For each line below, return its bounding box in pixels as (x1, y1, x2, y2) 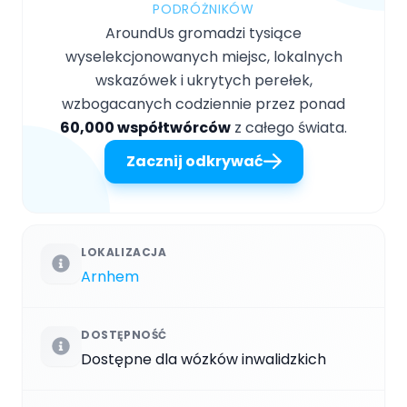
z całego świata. (231, 116, 347, 138)
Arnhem (81, 265, 139, 287)
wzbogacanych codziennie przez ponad (62, 93, 345, 114)
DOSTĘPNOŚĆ (81, 326, 167, 342)
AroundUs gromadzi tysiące (105, 22, 302, 44)
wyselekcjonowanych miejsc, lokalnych (65, 45, 342, 67)
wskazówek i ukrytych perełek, (94, 69, 313, 91)
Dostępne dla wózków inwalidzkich (81, 348, 326, 370)
